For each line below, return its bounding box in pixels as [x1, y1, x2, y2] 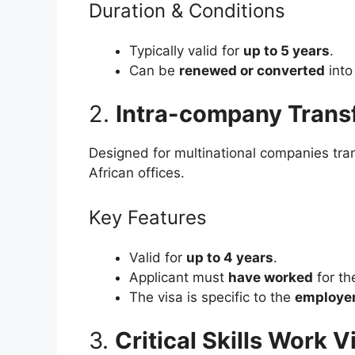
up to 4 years [186, 249, 273, 265]
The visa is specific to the [129, 288, 295, 305]
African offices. [89, 165, 185, 181]
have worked [228, 269, 313, 285]
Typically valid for [129, 42, 243, 59]
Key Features [89, 205, 207, 229]
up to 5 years [243, 42, 330, 59]
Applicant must [129, 269, 228, 285]
